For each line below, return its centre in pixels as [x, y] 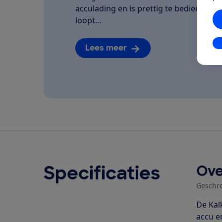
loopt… [88, 21]
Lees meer [106, 48]
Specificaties [102, 173]
